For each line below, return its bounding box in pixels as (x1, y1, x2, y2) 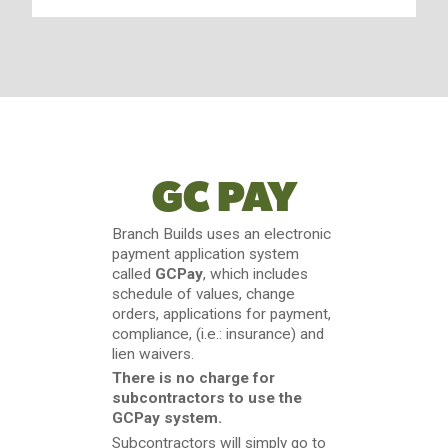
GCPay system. (112, 409, 222, 428)
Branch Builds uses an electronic (112, 224, 331, 243)
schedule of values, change (112, 284, 295, 303)
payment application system (112, 244, 299, 263)
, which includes (203, 264, 308, 283)
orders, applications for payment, (112, 304, 331, 323)
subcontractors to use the (112, 389, 302, 408)
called (112, 264, 155, 283)
